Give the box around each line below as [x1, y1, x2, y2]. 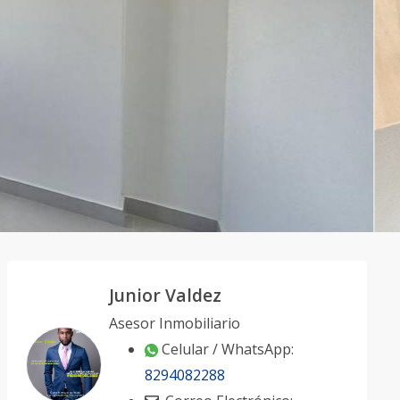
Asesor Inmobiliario [108, 313, 240, 333]
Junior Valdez [108, 283, 221, 307]
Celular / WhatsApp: [161, 339, 294, 359]
